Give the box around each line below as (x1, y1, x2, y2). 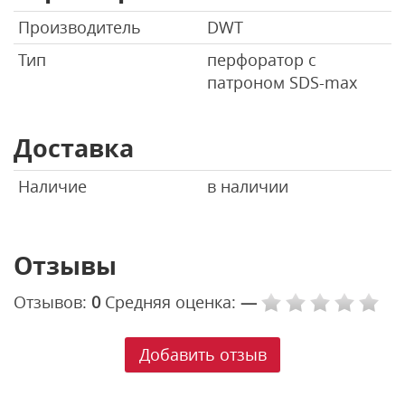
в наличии (207, 174, 288, 197)
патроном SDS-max (207, 71, 357, 93)
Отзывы (14, 248, 117, 282)
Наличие (18, 174, 87, 197)
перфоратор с (207, 48, 316, 71)
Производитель (18, 15, 141, 38)
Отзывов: (14, 291, 91, 314)
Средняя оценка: (105, 291, 240, 314)
